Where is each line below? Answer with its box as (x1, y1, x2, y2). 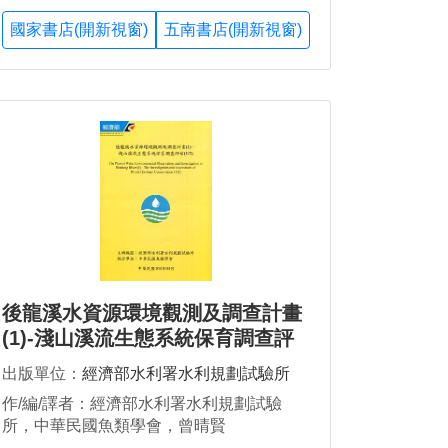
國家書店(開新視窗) (10, 21, 148, 39)
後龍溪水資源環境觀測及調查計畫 (2, 302, 302, 325)
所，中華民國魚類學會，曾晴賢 (2, 417, 226, 435)
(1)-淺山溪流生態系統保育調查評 (2, 327, 294, 350)
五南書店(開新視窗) (164, 21, 302, 39)
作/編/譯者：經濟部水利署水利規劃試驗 (2, 395, 282, 413)
